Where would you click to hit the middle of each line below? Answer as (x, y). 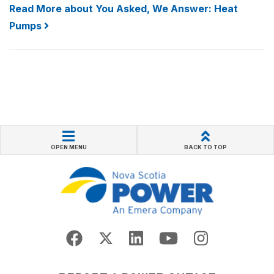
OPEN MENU (68, 147)
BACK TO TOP (206, 147)
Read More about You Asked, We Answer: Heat (124, 9)
